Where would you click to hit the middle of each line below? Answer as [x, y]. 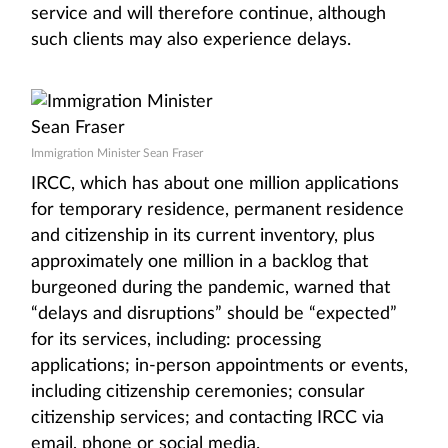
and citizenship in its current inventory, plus [203, 236]
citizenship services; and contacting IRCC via [207, 418]
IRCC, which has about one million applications [215, 184]
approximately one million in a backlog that [199, 262]
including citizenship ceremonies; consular [198, 392]
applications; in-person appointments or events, [219, 366]
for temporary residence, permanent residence [217, 210]
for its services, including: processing [176, 340]
